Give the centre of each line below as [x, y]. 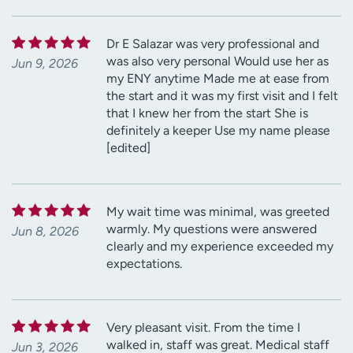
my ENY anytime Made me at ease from [218, 78]
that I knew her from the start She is [207, 113]
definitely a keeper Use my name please [218, 130]
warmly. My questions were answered [212, 229]
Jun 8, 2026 [45, 231]
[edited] [128, 147]
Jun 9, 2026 [45, 63]
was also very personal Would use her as [217, 61]
